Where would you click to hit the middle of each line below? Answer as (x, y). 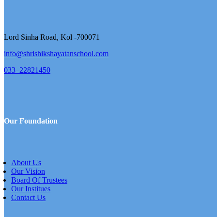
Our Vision (28, 171)
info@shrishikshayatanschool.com (56, 54)
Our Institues (31, 188)
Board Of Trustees (39, 180)
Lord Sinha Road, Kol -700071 (52, 37)
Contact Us (28, 197)
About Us (26, 162)
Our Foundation (31, 121)
